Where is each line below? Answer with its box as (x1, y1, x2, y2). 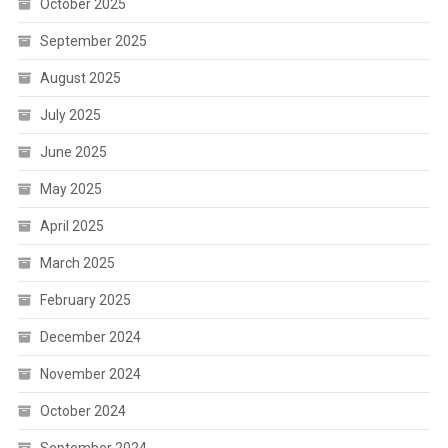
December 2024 (39, 329, 141, 346)
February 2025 (39, 292, 131, 309)
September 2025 (39, 33, 147, 50)
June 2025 (39, 144, 107, 161)
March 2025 (39, 255, 115, 272)
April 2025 (39, 218, 104, 235)
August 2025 (39, 70, 121, 87)
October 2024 (39, 403, 126, 420)
